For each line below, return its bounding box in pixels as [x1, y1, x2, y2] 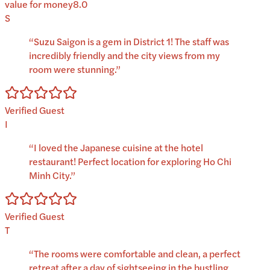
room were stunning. [29, 62, 116, 77]
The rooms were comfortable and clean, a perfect [34, 246, 240, 261]
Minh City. [29, 168, 71, 183]
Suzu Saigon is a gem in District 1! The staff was [34, 34, 229, 49]
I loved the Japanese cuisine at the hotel [34, 140, 203, 155]
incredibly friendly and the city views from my [29, 48, 220, 63]
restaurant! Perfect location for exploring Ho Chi [29, 154, 231, 169]
